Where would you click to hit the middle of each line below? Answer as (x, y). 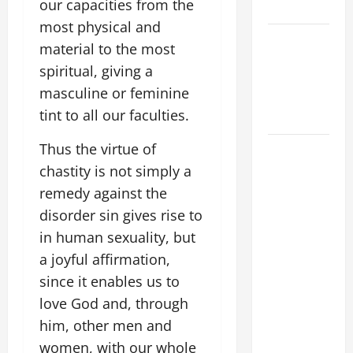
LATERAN (290, 288)
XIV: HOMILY (298, 169)
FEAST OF (290, 209)
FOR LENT (291, 98)
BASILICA (292, 307)
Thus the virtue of (98, 149)
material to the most (107, 49)
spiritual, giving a (96, 71)
